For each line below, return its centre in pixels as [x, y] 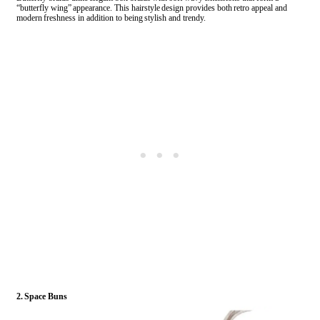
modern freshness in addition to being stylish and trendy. [111, 18]
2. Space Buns [42, 297]
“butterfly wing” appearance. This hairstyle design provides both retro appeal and [152, 8]
